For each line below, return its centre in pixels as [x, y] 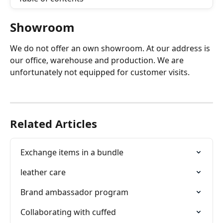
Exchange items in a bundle [72, 153]
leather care [43, 172]
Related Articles [54, 124]
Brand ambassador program [74, 192]
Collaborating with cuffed [68, 212]
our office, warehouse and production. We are [98, 60]
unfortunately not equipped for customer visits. [100, 72]
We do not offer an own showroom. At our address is [111, 48]
